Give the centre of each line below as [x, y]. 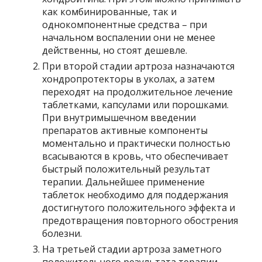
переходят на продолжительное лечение [138, 92]
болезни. [62, 233]
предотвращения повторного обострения [140, 220]
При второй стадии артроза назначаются [139, 66]
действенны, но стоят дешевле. [115, 50]
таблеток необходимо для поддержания [135, 195]
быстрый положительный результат [127, 169]
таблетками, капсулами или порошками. [136, 105]
